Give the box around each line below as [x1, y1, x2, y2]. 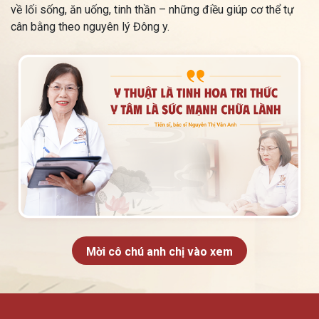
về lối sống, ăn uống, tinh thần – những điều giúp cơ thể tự [11, 2, 294, 16]
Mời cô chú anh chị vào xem [86, 245, 233, 259]
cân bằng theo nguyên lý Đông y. [11, 19, 169, 33]
